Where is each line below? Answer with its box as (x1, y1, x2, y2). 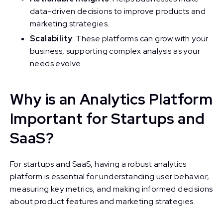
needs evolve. (30, 58, 83, 69)
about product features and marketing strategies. (10, 196, 196, 207)
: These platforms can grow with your (72, 33, 209, 44)
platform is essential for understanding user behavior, (10, 171, 210, 182)
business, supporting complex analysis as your (30, 46, 200, 56)
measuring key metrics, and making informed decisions (10, 184, 213, 194)
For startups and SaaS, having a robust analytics (10, 159, 187, 169)
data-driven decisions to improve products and (30, 6, 206, 16)
